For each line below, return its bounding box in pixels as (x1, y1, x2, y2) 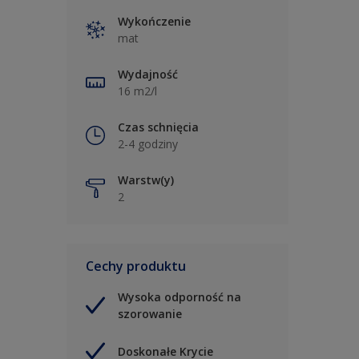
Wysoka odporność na (118, 289, 241, 305)
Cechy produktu (86, 257, 186, 276)
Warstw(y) (118, 172, 174, 188)
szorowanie (118, 306, 182, 322)
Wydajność (118, 67, 178, 83)
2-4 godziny (118, 136, 178, 152)
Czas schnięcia (118, 119, 199, 135)
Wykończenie (118, 14, 191, 30)
